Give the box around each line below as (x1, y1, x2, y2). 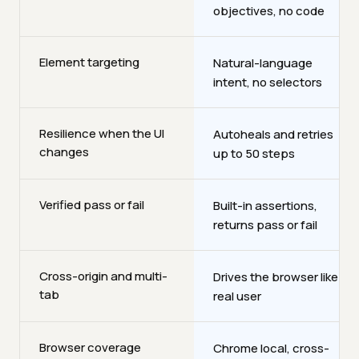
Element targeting (39, 53, 139, 71)
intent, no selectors (213, 73, 322, 91)
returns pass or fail (213, 216, 317, 233)
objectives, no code (213, 2, 325, 19)
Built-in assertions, (213, 196, 317, 214)
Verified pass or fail (39, 196, 144, 213)
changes (39, 143, 89, 160)
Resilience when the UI (39, 124, 164, 142)
